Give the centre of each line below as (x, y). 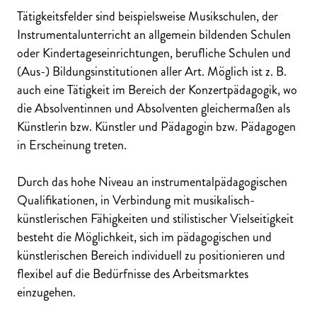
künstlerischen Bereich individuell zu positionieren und (151, 256)
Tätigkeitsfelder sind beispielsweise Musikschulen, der (148, 17)
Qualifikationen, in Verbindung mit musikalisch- (136, 201)
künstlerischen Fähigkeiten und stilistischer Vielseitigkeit (155, 219)
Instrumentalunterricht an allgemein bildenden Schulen (154, 35)
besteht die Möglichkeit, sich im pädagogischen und (144, 237)
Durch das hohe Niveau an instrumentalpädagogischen (152, 182)
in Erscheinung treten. (72, 145)
